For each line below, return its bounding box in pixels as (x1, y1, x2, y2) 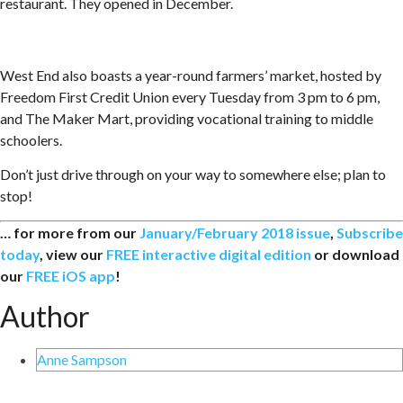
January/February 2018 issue (139, 223, 330, 241)
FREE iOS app (26, 266, 115, 284)
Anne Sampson (37, 351, 127, 369)
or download (311, 245, 399, 263)
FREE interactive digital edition (106, 245, 311, 263)
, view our (40, 245, 106, 263)
